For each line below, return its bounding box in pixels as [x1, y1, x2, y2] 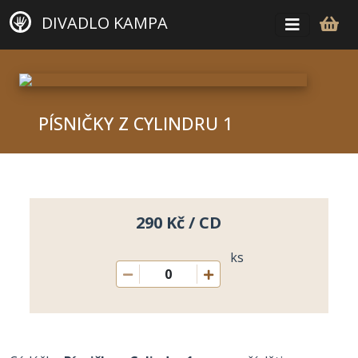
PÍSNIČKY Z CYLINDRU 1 [38, 112, 233, 135]
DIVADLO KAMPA [38, 12, 168, 34]
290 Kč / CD [136, 212, 222, 233]
